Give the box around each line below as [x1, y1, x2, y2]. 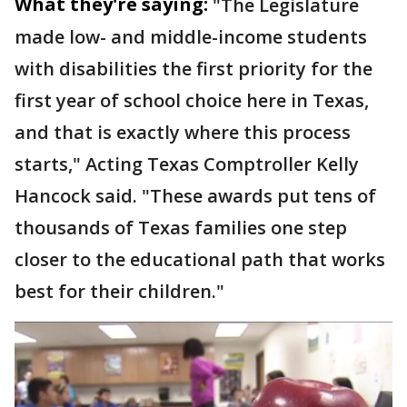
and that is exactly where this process [15, 120, 351, 144]
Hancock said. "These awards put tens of [15, 184, 376, 208]
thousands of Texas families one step [15, 215, 347, 240]
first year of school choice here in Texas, [15, 88, 369, 113]
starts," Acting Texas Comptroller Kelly [15, 152, 359, 176]
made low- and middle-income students [15, 25, 367, 49]
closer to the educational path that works [15, 247, 385, 272]
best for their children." [15, 279, 224, 303]
